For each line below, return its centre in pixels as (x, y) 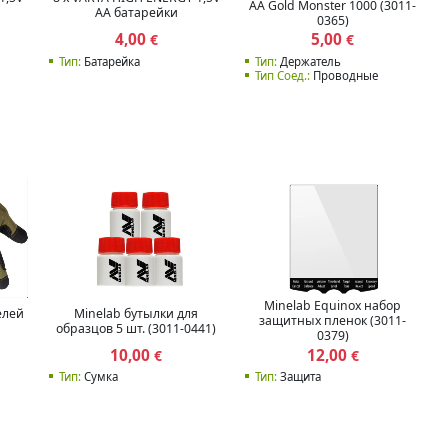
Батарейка (110, 61)
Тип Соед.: (282, 75)
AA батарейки (136, 13)
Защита (299, 377)
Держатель (309, 61)
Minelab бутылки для (136, 313)
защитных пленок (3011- (333, 321)
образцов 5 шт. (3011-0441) (136, 328)
